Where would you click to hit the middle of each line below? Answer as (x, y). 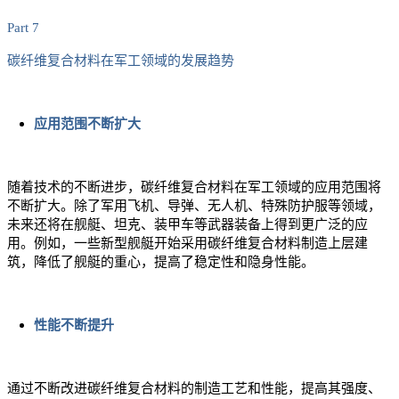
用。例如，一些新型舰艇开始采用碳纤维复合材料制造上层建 (187, 244)
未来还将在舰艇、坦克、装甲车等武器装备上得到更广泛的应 (187, 225)
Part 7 (23, 28)
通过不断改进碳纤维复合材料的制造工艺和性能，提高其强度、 (194, 389)
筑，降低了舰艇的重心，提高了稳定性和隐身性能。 (161, 262)
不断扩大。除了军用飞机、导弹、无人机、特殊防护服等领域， (194, 206)
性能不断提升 (74, 326)
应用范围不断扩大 (87, 124)
